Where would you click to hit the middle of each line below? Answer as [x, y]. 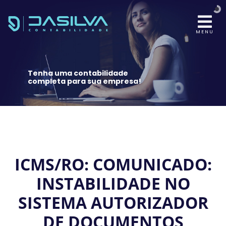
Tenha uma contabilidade [78, 73]
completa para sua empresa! [84, 81]
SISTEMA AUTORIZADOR [113, 203]
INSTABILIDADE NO [113, 184]
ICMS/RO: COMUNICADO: [113, 164]
